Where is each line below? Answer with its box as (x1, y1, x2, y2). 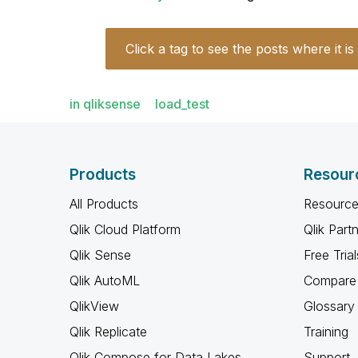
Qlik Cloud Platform (70, 221, 181, 237)
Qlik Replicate (70, 324, 147, 340)
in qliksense (70, 96, 141, 112)
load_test (155, 96, 209, 112)
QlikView (70, 298, 119, 314)
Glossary (303, 298, 355, 314)
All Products (70, 196, 138, 212)
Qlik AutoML (70, 272, 140, 288)
